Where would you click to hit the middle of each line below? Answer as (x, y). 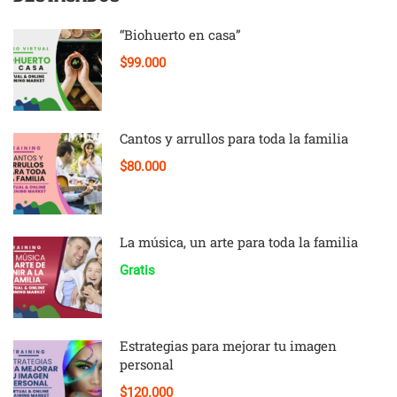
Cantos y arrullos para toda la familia (234, 138)
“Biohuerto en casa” (180, 34)
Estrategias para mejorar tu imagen (228, 345)
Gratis (137, 270)
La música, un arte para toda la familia (239, 241)
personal (147, 364)
